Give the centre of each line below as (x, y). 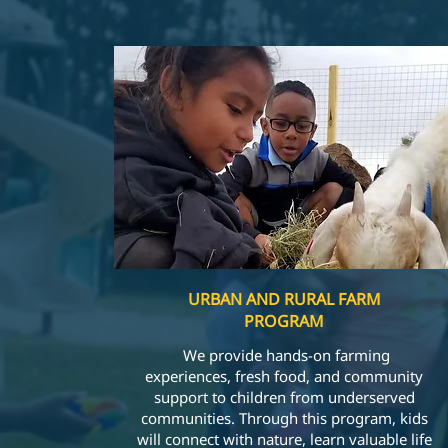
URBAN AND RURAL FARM (284, 299)
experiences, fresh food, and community (284, 376)
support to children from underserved (284, 397)
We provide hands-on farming (284, 355)
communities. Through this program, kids (284, 418)
